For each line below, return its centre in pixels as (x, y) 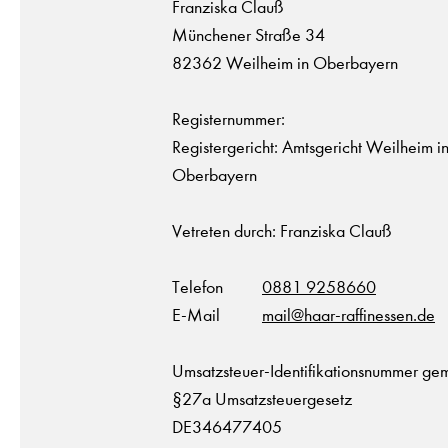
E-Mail (196, 315)
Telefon (197, 287)
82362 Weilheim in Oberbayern (285, 63)
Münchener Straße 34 (248, 35)
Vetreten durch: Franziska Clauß (282, 231)
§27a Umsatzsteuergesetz (262, 399)
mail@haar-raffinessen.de (348, 315)
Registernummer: (228, 119)
